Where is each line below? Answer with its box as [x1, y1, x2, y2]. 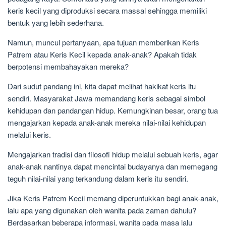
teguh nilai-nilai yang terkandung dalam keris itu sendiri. [8, 173, 188, 184]
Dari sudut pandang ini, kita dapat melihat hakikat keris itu [8, 81, 196, 92]
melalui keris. [8, 129, 51, 140]
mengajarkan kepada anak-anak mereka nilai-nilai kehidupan [8, 117, 206, 128]
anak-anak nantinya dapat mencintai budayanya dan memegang [8, 161, 217, 172]
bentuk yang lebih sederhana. [8, 17, 104, 28]
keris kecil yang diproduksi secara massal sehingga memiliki [8, 5, 207, 16]
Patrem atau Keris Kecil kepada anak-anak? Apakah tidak [8, 49, 197, 60]
